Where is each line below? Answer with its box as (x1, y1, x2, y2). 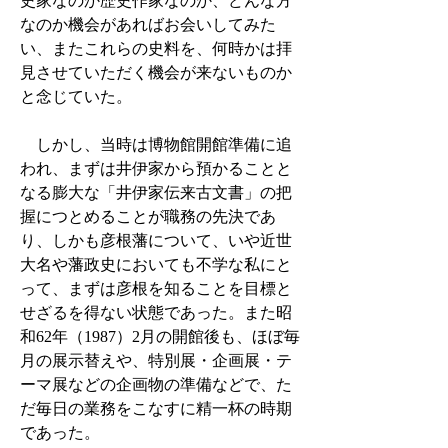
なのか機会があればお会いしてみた (20, 16, 276, 33)
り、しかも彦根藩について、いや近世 (20, 232, 292, 249)
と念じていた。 (20, 88, 132, 105)
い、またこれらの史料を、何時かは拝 (20, 40, 292, 57)
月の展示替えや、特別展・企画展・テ (20, 352, 292, 369)
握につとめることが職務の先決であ (20, 208, 276, 225)
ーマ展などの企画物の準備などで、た (20, 376, 292, 393)
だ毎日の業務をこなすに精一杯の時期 (20, 400, 292, 417)
